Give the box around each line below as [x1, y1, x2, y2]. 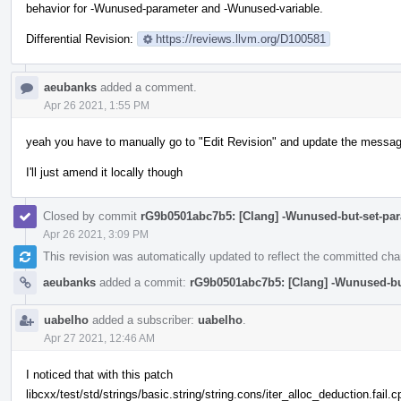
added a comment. [97, 80, 197, 94]
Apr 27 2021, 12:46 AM [44, 331, 155, 345]
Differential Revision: [26, 31, 137, 46]
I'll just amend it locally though [26, 165, 183, 179]
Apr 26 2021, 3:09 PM [43, 227, 149, 241]
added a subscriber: [89, 312, 198, 327]
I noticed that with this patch [26, 367, 173, 381]
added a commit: [96, 275, 190, 289]
